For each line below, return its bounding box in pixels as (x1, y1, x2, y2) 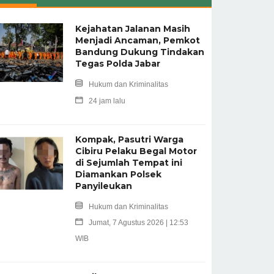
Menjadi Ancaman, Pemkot (75, 34, 200, 46)
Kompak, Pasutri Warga (75, 133, 183, 145)
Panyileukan (75, 180, 132, 191)
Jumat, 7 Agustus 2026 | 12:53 (88, 218, 188, 227)
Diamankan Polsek (75, 168, 161, 180)
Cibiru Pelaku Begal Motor (75, 145, 197, 157)
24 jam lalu (88, 96, 125, 105)
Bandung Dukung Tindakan (75, 46, 204, 57)
